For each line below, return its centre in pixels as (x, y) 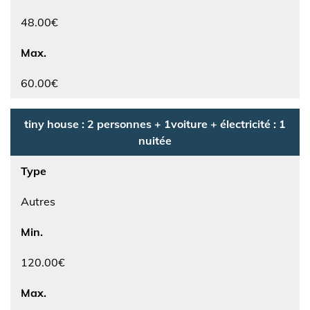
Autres (38, 201)
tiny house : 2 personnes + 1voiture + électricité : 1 (155, 124)
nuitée (155, 140)
